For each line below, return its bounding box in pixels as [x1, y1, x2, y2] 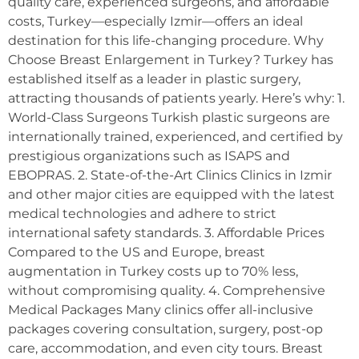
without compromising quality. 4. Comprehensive [8, 282, 325, 298]
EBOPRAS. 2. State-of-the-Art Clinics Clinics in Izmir [8, 167, 332, 183]
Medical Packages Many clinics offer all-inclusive [8, 301, 313, 317]
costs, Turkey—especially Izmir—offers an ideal [8, 13, 303, 29]
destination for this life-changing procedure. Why [8, 32, 324, 48]
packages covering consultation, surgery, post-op [8, 321, 323, 337]
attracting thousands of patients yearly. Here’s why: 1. [8, 90, 345, 106]
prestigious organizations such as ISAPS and [8, 147, 290, 163]
